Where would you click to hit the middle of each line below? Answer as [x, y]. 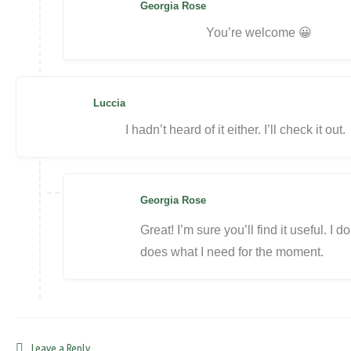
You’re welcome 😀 [259, 33]
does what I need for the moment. [232, 252]
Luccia [109, 103]
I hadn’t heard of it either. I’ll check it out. [235, 130]
